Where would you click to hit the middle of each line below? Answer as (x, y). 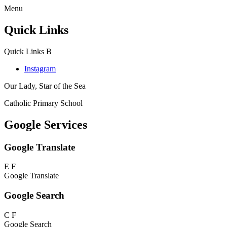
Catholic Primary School (43, 103)
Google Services (46, 124)
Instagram (40, 68)
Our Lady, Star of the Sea (45, 86)
